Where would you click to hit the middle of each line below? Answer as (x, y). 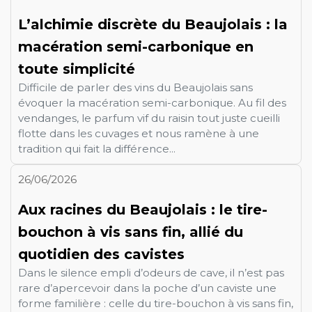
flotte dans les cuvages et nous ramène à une (139, 133)
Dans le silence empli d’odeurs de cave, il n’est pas (151, 272)
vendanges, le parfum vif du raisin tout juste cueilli (149, 118)
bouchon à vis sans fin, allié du (131, 232)
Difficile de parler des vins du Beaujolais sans (135, 87)
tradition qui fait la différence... (97, 148)
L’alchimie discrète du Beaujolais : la (153, 24)
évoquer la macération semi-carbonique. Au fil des (152, 102)
